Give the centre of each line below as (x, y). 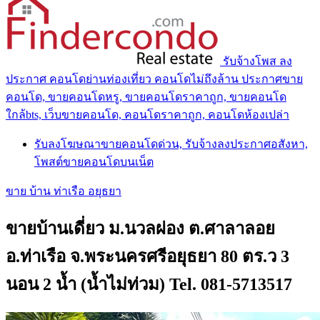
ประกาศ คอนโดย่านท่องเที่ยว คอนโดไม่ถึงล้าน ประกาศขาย (154, 79)
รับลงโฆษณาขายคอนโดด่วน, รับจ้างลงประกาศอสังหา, (171, 144)
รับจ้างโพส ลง (257, 61)
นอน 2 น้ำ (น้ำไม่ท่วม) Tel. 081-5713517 (149, 284)
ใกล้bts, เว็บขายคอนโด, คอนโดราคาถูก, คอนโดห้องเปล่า (147, 114)
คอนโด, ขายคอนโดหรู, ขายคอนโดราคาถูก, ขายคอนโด (146, 96)
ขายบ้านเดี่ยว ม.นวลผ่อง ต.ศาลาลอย (140, 228)
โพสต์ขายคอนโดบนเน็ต (94, 161)
